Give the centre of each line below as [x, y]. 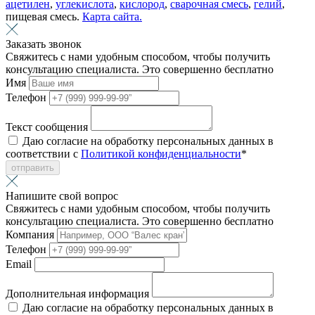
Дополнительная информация [79, 293]
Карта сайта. [112, 16]
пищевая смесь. [44, 16]
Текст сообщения [48, 127]
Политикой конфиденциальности [161, 153]
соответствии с [43, 153]
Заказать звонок [44, 44]
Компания [31, 234]
